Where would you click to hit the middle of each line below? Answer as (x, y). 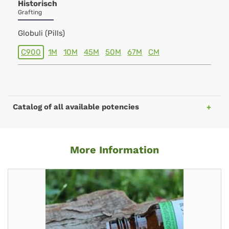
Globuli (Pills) (41, 33)
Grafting (30, 12)
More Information (114, 150)
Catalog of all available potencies (76, 107)
